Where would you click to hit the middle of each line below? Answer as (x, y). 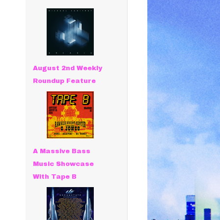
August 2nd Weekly (68, 68)
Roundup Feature (65, 81)
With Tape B (55, 177)
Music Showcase (64, 164)
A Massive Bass (62, 151)
